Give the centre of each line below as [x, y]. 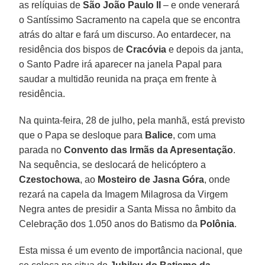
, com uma [195, 135]
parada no [42, 150]
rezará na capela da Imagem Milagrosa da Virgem [124, 194]
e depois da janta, [205, 49]
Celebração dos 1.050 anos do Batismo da [110, 224]
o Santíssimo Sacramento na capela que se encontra [130, 20]
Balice [159, 135]
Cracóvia [146, 49]
